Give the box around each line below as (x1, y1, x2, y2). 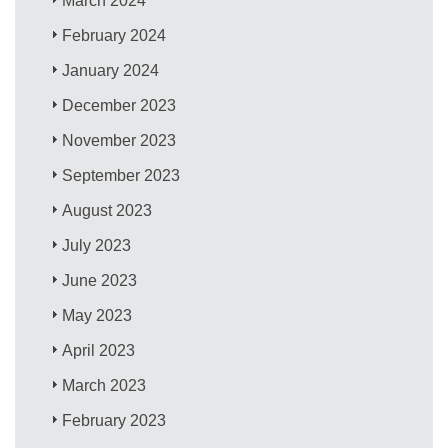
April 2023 (62, 341, 136, 359)
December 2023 (62, 96, 177, 114)
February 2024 (62, 26, 167, 44)
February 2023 (62, 411, 167, 429)
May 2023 (62, 306, 133, 324)
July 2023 (62, 236, 132, 254)
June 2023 (62, 271, 138, 289)
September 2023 (62, 166, 181, 184)
